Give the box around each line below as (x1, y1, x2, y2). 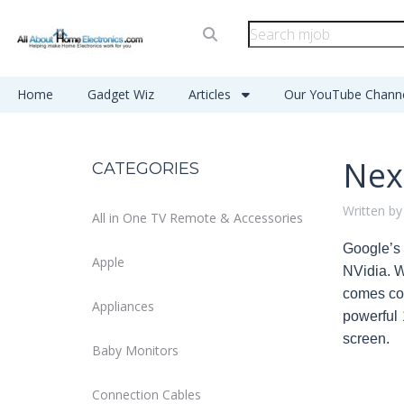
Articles (188, 86, 234, 103)
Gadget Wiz (87, 86, 154, 103)
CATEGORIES (92, 159, 199, 179)
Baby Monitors (92, 342, 179, 359)
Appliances (92, 298, 154, 315)
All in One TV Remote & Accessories (92, 209, 303, 226)
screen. (342, 331, 390, 346)
